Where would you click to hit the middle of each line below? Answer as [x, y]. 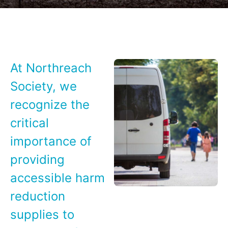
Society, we [44, 86]
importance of [51, 141]
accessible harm [58, 178]
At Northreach [51, 68]
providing [37, 160]
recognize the [50, 105]
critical [30, 123]
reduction [38, 196]
